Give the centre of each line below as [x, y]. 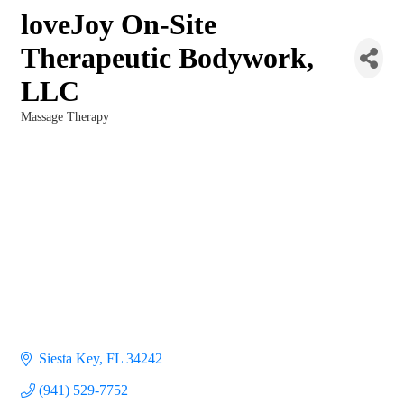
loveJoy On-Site [119, 24]
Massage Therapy [65, 117]
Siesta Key [69, 359]
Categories [47, 129]
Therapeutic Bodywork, [167, 58]
